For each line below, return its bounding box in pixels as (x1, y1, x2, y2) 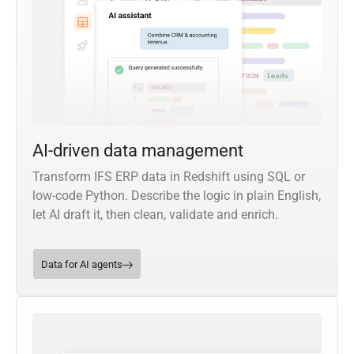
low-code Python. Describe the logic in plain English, (32, 188, 321, 204)
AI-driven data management (32, 141, 243, 161)
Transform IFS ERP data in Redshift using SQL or (32, 169, 305, 185)
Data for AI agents (41, 258, 122, 271)
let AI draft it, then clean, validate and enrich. (32, 207, 278, 223)
